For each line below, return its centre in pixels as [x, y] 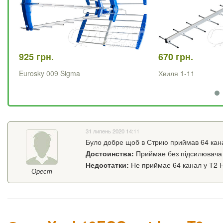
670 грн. [176, 57]
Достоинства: [110, 154]
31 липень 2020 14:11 [112, 131]
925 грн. [36, 57]
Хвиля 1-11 [176, 73]
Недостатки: [107, 165]
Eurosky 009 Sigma [50, 73]
